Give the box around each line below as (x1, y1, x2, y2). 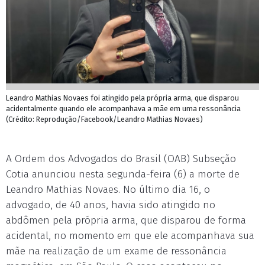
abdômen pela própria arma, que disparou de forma (6, 214, 246, 227)
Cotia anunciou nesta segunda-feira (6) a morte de (6, 168, 240, 180)
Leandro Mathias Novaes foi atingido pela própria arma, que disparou (6, 93, 239, 102)
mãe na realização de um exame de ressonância (6, 245, 227, 257)
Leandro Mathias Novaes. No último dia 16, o (6, 183, 210, 196)
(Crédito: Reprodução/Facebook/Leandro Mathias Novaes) (6, 115, 203, 124)
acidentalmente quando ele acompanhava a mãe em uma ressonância (6, 104, 241, 113)
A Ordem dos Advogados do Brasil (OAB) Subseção (6, 153, 236, 165)
